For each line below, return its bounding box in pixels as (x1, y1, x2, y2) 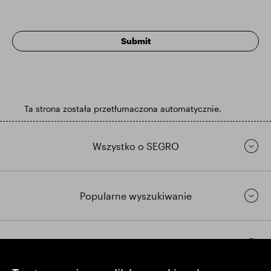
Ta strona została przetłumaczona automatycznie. (24, 103, 221, 114)
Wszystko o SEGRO (92, 140, 179, 152)
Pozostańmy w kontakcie (79, 240, 192, 251)
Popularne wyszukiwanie (79, 190, 192, 201)
